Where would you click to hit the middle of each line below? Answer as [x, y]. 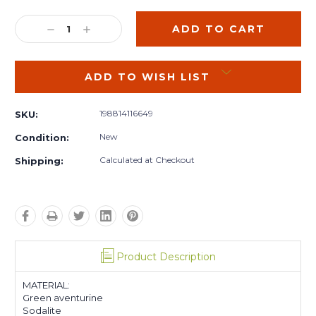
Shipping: [39, 160]
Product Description [166, 256]
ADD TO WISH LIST [147, 77]
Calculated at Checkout [147, 159]
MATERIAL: [46, 285]
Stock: [32, 13]
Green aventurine [63, 297]
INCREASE [114, 29]
